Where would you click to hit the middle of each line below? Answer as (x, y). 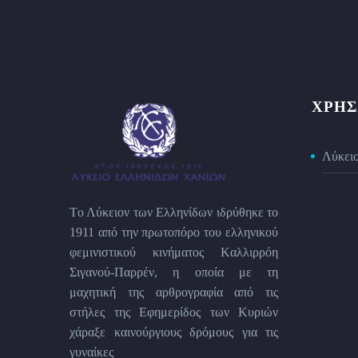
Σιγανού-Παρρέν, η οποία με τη (174, 272)
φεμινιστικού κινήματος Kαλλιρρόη (174, 252)
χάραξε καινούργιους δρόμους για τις (174, 332)
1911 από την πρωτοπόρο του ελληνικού (174, 232)
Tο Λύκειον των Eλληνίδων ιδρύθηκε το (174, 212)
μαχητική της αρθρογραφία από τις (174, 292)
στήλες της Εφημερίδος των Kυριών (174, 312)
